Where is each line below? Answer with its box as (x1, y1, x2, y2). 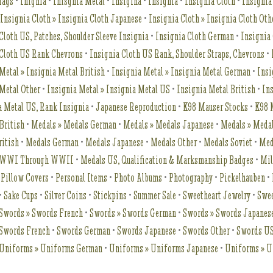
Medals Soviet (204, 135, 253, 149)
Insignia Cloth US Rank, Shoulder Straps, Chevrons (90, 47, 265, 61)
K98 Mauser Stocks (183, 100, 249, 114)
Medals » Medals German (31, 118, 117, 132)
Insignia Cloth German (155, 29, 235, 43)
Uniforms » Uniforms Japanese (109, 241, 219, 255)
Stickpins (93, 188, 127, 202)
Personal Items (55, 171, 108, 185)
